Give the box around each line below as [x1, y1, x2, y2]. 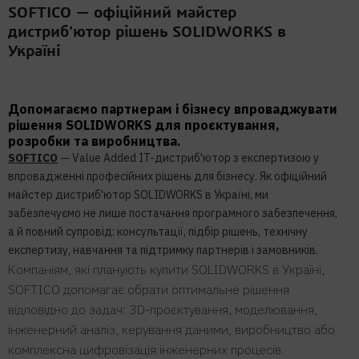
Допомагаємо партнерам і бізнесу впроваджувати [8, 101, 337, 118]
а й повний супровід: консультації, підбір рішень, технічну [8, 224, 308, 240]
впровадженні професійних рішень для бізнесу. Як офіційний [8, 169, 327, 184]
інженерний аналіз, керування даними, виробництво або [8, 321, 335, 338]
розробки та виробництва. [8, 133, 181, 150]
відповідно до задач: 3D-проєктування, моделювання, [8, 301, 317, 318]
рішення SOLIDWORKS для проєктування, [8, 117, 280, 134]
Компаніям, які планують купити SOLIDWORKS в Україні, [8, 261, 325, 278]
